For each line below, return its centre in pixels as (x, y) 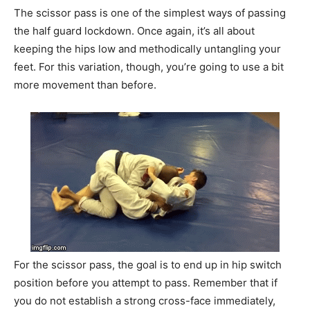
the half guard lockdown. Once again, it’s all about (134, 30)
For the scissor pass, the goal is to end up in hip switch (148, 264)
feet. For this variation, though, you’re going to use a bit (149, 66)
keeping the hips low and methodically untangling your (147, 48)
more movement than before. (85, 84)
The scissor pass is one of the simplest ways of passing (150, 12)
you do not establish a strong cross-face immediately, (145, 300)
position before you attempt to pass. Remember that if (146, 282)
